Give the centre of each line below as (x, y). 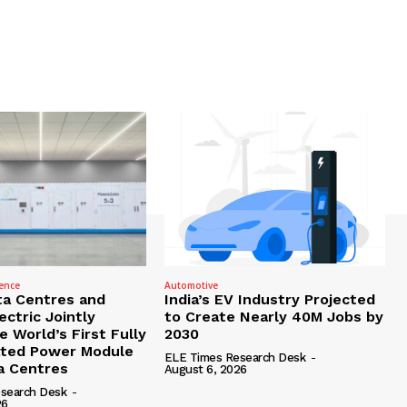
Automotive (191, 286)
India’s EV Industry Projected (269, 300)
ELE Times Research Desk (235, 358)
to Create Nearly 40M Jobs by (273, 317)
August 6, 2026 (205, 370)
